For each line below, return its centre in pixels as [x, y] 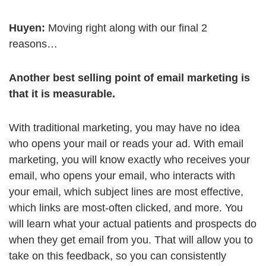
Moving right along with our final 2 [126, 28]
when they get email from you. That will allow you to [131, 240]
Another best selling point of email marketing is [129, 78]
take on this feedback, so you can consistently [118, 256]
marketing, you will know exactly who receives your [129, 160]
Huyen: [27, 28]
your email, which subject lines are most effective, [126, 192]
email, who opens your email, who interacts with [122, 176]
